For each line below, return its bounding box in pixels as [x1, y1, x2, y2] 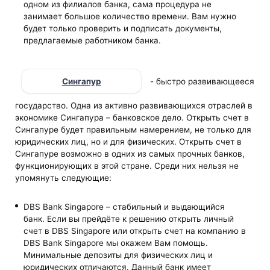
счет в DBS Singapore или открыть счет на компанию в [23, 225, 246, 236]
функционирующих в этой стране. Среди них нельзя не [15, 161, 239, 171]
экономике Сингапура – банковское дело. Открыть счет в [15, 113, 250, 123]
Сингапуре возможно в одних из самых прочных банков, [15, 149, 245, 159]
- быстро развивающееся [148, 76, 255, 86]
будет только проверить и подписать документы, [23, 24, 222, 34]
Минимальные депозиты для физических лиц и [23, 250, 213, 260]
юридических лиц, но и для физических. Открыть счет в [15, 137, 242, 147]
